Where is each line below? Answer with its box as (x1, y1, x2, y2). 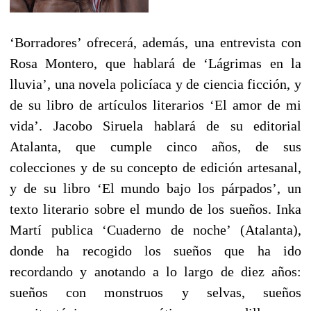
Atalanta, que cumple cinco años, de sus (10, 139, 301, 155)
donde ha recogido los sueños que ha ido (10, 243, 301, 259)
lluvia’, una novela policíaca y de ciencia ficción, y (10, 76, 301, 92)
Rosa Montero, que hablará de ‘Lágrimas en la (10, 56, 301, 72)
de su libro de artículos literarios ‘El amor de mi (10, 97, 301, 113)
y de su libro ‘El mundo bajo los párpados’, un (10, 180, 301, 196)
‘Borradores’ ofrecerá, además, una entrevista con (10, 35, 301, 51)
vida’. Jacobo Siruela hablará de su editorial (10, 118, 301, 134)
